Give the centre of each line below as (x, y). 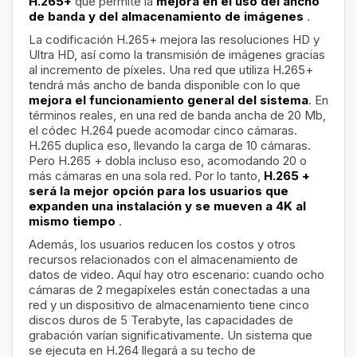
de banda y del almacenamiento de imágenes (168, 16)
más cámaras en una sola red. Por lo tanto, (146, 176)
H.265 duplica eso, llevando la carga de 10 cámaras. (170, 145)
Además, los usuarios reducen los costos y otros (162, 244)
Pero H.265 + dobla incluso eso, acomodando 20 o (168, 161)
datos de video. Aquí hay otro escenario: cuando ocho (177, 275)
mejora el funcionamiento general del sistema (169, 100)
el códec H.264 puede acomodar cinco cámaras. (163, 130)
